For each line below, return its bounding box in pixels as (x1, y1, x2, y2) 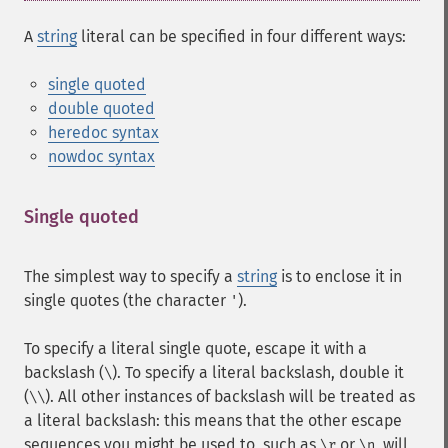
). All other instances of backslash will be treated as (45, 387, 415, 406)
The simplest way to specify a (24, 267, 237, 286)
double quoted (48, 99, 155, 118)
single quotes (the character (24, 291, 230, 310)
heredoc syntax (48, 123, 159, 142)
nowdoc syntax (48, 147, 155, 166)
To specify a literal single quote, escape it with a (24, 339, 367, 358)
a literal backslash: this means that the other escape (24, 411, 402, 430)
